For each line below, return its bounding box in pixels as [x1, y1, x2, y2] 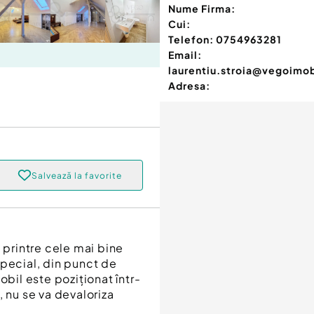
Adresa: [168, 79, 210, 93]
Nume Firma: [168, 2, 235, 15]
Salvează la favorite [31, 170, 122, 181]
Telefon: [168, 33, 214, 46]
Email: [168, 48, 202, 62]
